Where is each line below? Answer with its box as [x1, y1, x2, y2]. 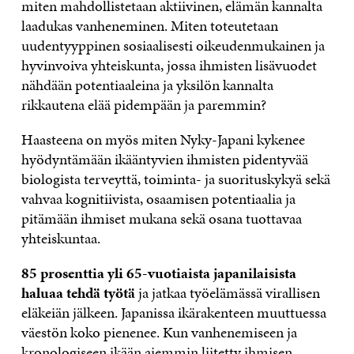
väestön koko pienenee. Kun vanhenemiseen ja [21, 322, 297, 344]
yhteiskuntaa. [21, 228, 100, 250]
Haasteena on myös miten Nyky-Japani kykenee [21, 129, 305, 151]
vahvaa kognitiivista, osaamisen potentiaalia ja [21, 188, 296, 210]
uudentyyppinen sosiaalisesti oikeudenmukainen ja [21, 35, 325, 57]
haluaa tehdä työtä [21, 282, 135, 304]
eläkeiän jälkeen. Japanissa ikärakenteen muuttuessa [21, 302, 326, 324]
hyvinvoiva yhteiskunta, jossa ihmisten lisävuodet [21, 55, 317, 77]
